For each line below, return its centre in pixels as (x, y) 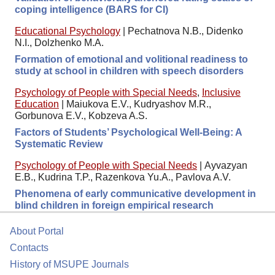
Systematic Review (59, 144)
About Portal (37, 231)
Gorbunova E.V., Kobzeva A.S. (81, 115)
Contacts (29, 248)
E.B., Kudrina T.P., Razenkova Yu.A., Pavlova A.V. (123, 177)
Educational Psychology (68, 31)
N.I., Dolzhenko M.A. (59, 42)
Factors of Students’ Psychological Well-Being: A (128, 132)
